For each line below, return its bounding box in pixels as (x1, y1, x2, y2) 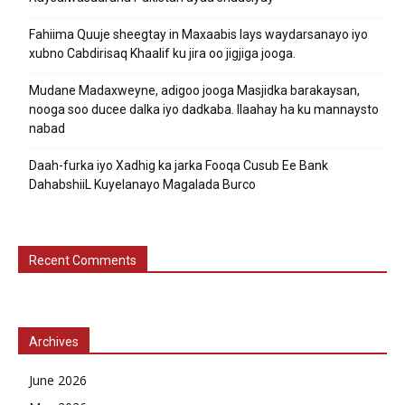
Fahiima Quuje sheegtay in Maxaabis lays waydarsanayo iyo (29, 27, 368, 42)
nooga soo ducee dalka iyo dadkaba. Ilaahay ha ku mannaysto (29, 102, 379, 118)
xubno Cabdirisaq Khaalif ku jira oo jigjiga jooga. (29, 46, 296, 61)
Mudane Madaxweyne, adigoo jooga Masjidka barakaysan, (29, 83, 360, 99)
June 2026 (29, 372, 87, 390)
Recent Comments (29, 253, 137, 268)
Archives (29, 334, 79, 350)
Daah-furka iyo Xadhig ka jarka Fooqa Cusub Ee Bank (29, 158, 328, 174)
